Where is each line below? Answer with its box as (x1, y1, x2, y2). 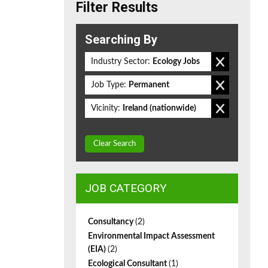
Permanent (129, 81, 169, 89)
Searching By (85, 32, 157, 47)
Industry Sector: (91, 57, 150, 66)
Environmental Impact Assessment (88, 232, 215, 240)
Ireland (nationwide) (123, 104, 196, 112)
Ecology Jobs (153, 57, 200, 66)
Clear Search (93, 140, 136, 148)
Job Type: (91, 81, 126, 89)
